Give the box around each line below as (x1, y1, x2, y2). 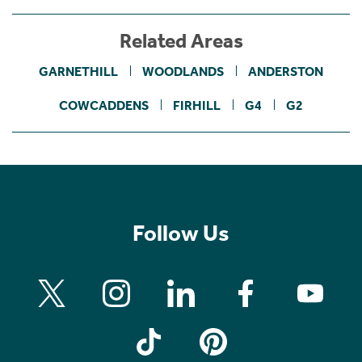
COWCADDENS (59, 97, 149, 113)
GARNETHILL (39, 63, 118, 79)
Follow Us (133, 219, 229, 246)
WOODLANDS (142, 63, 224, 79)
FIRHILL (173, 97, 221, 113)
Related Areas (119, 28, 243, 53)
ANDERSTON (248, 63, 323, 79)
